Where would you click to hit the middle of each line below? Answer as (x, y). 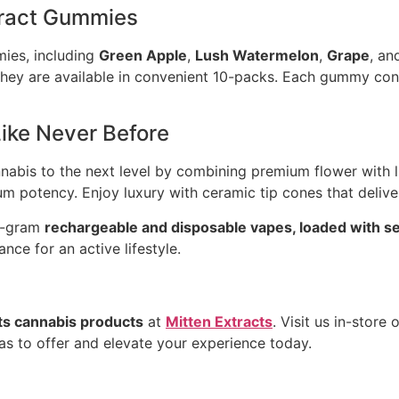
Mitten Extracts (219, 321)
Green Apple (143, 55)
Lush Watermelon (257, 55)
